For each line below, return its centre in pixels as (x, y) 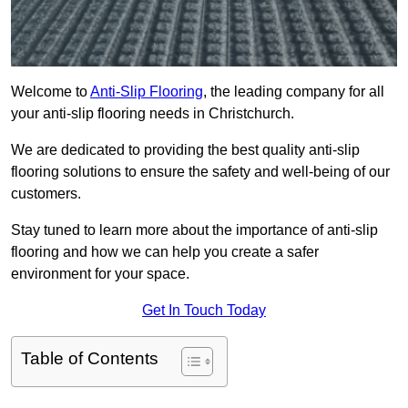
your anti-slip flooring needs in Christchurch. (153, 114)
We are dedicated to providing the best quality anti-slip (185, 150)
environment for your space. (100, 274)
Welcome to (51, 92)
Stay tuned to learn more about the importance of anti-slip (194, 230)
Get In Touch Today (204, 311)
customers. (46, 194)
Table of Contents (90, 359)
